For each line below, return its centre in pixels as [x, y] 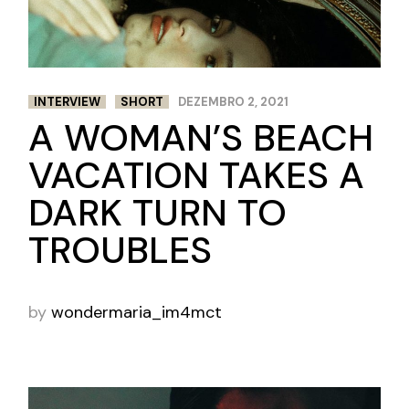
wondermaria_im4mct [137, 313]
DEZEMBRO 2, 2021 [234, 101]
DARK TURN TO [158, 212]
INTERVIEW [68, 101]
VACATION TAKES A [197, 175]
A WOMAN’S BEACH [201, 137]
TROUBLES [121, 250]
